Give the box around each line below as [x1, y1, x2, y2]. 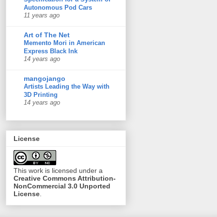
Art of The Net [24, 31, 70, 39]
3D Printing [24, 91, 58, 98]
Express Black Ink [24, 47, 77, 55]
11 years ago [24, 12, 60, 19]
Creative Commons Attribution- [14, 174, 116, 183]
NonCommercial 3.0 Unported [14, 182, 110, 190]
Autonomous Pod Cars [24, 3, 92, 11]
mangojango [24, 74, 65, 82]
